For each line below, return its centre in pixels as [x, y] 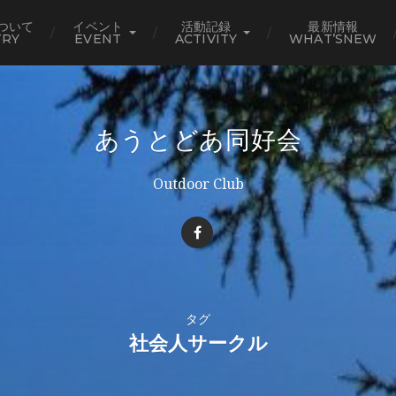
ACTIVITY [206, 39]
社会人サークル [198, 343]
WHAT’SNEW [333, 39]
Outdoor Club [198, 184]
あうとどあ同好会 [198, 140]
